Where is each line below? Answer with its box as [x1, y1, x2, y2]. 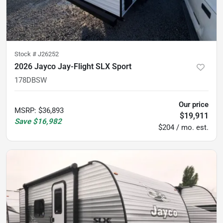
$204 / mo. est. [158, 123, 209, 132]
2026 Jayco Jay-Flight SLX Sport [14, 62, 131, 72]
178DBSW [14, 76, 47, 85]
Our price [179, 100, 209, 110]
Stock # [14, 50, 38, 58]
